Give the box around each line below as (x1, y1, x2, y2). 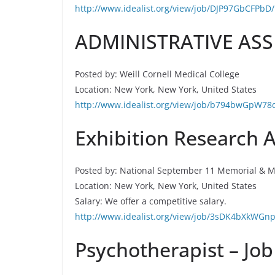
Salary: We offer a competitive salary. (75, 195, 227, 207)
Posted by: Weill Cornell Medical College (75, 68, 239, 80)
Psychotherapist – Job (75, 236, 273, 263)
